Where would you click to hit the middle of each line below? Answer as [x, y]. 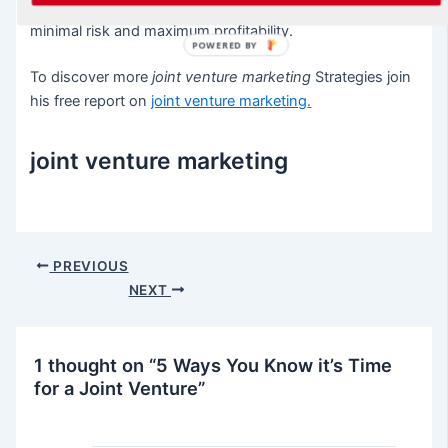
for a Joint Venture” [120, 388]
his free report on [91, 100]
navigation [50, 288]
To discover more [91, 76]
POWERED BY [225, 45]
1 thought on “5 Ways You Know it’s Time [213, 365]
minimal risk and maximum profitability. [162, 30]
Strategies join [361, 76]
